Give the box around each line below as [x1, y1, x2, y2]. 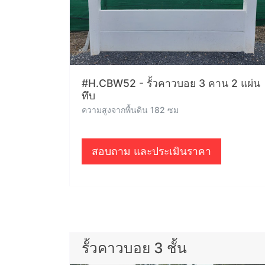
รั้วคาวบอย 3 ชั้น [82, 239, 187, 257]
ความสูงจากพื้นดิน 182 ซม [82, 105, 179, 115]
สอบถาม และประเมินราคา [92, 145, 211, 157]
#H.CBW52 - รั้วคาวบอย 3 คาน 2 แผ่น [82, 77, 260, 89]
